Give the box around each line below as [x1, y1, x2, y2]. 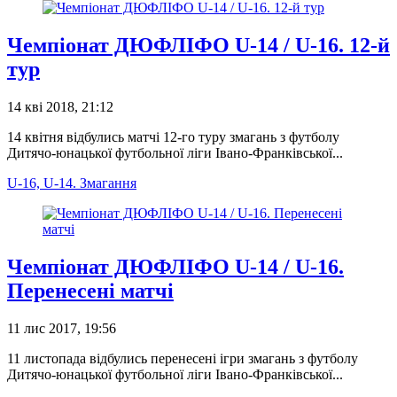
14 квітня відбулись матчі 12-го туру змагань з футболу [7, 128, 339, 144]
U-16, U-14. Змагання [7, 175, 136, 191]
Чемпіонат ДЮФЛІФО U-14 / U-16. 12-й [7, 34, 390, 58]
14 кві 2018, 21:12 [7, 98, 113, 114]
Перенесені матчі [7, 278, 174, 302]
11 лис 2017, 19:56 [7, 320, 116, 336]
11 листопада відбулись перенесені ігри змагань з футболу [7, 350, 358, 366]
